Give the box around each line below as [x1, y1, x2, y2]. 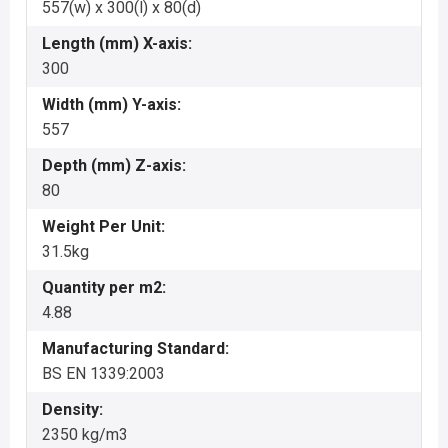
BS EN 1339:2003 [42, 364, 165, 383]
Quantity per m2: [42, 278, 166, 297]
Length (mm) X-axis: [42, 34, 192, 53]
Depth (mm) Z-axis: [42, 156, 186, 175]
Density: [42, 400, 103, 419]
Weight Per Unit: [42, 217, 165, 236]
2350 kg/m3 [42, 425, 128, 444]
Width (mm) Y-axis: [42, 95, 181, 114]
